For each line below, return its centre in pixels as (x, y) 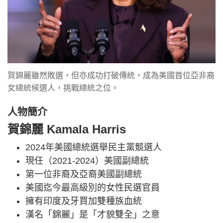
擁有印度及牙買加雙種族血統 (84, 201)
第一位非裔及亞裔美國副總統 (84, 174)
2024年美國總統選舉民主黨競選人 (94, 148)
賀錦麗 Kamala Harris (67, 129)
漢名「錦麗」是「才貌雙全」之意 (93, 215)
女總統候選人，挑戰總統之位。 (63, 88)
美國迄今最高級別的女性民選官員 (93, 188)
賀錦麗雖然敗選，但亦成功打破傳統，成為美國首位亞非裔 (111, 76)
